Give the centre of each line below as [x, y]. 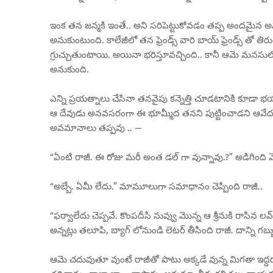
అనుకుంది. [69, 69]
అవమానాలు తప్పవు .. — [96, 128]
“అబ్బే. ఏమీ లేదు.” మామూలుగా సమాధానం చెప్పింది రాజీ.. [156, 186]
